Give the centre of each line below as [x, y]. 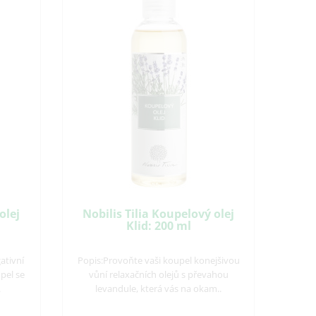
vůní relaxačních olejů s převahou [158, 274]
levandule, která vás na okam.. [159, 288]
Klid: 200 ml [158, 226]
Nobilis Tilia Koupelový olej [159, 214]
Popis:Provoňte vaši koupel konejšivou [158, 260]
